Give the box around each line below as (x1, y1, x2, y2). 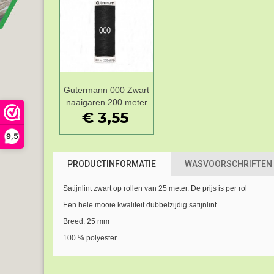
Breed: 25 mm (62, 217, 109, 226)
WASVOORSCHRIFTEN (184, 158, 272, 169)
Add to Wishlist (90, 86, 139, 95)
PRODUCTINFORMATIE (67, 158, 157, 169)
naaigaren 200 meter (65, 97, 147, 107)
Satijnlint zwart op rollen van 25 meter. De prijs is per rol (62, 184, 247, 193)
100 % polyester (62, 234, 117, 243)
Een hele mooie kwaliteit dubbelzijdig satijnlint (62, 201, 217, 210)
